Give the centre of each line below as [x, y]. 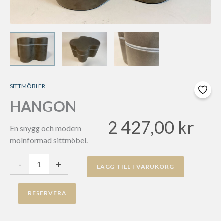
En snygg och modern [46, 128]
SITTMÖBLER [28, 86]
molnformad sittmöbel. [49, 140]
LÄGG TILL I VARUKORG [136, 167]
